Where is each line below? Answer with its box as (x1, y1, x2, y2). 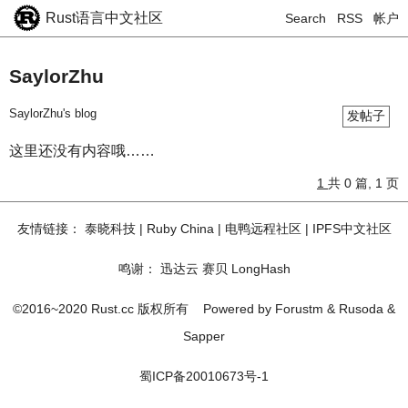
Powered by (203, 301, 275, 316)
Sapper (183, 329, 225, 343)
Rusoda (339, 301, 383, 316)
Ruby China (146, 221, 214, 236)
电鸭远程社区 (224, 221, 301, 236)
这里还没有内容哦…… (9, 143, 155, 158)
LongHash (230, 261, 291, 276)
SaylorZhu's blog (9, 107, 97, 120)
